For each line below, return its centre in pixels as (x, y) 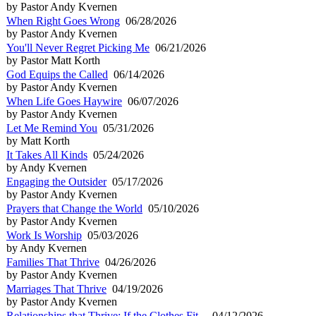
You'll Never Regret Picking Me (78, 47)
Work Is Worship (44, 235)
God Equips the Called (57, 74)
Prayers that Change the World (74, 208)
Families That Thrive (53, 262)
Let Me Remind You (52, 128)
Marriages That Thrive (56, 288)
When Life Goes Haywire (64, 101)
